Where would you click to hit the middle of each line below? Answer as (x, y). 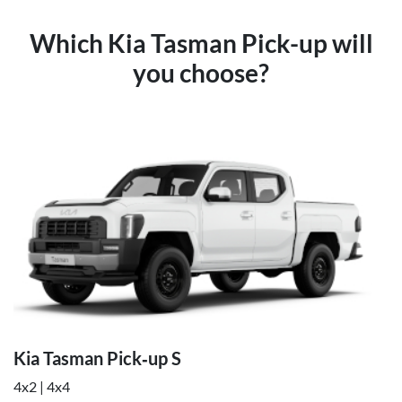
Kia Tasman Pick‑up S (97, 358)
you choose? (201, 73)
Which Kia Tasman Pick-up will (201, 43)
